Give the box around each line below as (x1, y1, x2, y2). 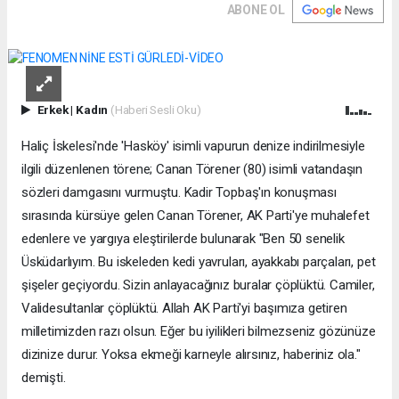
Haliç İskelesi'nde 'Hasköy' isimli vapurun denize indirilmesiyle (21, 137, 365, 154)
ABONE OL (226, 2, 285, 17)
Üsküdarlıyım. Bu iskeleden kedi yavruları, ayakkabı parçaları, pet (21, 253, 376, 270)
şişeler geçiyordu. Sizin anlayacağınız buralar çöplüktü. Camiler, (21, 276, 375, 293)
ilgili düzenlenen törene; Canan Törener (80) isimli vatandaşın (21, 160, 363, 177)
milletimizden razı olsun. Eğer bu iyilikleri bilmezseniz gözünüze (21, 322, 376, 339)
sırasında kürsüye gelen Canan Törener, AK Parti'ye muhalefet (21, 207, 370, 224)
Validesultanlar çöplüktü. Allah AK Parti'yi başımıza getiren (21, 299, 347, 316)
